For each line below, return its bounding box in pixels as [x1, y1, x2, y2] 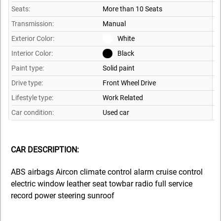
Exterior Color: [11, 35, 54, 42]
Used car [103, 109, 129, 116]
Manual [103, 20, 126, 28]
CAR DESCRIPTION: [11, 145, 79, 154]
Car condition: [11, 109, 54, 116]
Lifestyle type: [11, 94, 53, 102]
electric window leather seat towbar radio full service [11, 179, 192, 189]
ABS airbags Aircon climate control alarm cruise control [11, 167, 203, 177]
